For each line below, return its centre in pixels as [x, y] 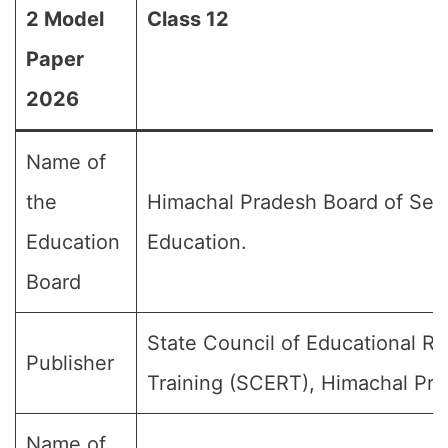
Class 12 [188, 19]
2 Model [65, 19]
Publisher [70, 363]
